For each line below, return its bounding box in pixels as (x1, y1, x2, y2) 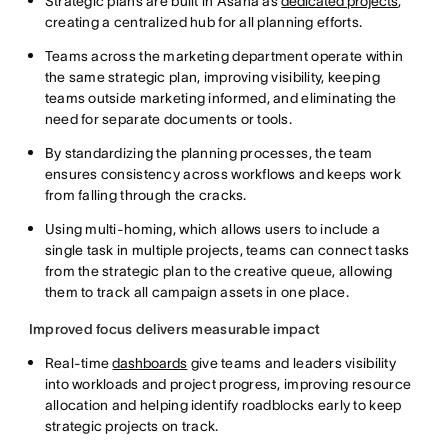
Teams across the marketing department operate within (44, 47, 404, 64)
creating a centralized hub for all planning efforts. (44, 13, 363, 30)
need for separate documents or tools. (44, 110, 293, 127)
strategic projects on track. (44, 417, 219, 434)
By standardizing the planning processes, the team (44, 144, 373, 161)
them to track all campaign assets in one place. (44, 283, 349, 300)
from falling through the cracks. (44, 186, 250, 203)
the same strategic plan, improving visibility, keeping (44, 68, 380, 85)
